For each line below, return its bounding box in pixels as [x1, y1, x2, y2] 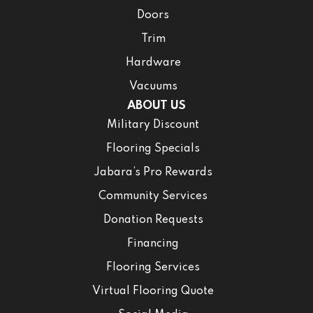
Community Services [99, 191, 208, 203]
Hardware [125, 57, 181, 69]
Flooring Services [106, 262, 200, 274]
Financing [127, 238, 179, 250]
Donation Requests [103, 214, 203, 226]
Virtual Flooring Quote [92, 286, 214, 298]
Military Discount [107, 119, 199, 131]
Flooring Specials [106, 143, 200, 155]
